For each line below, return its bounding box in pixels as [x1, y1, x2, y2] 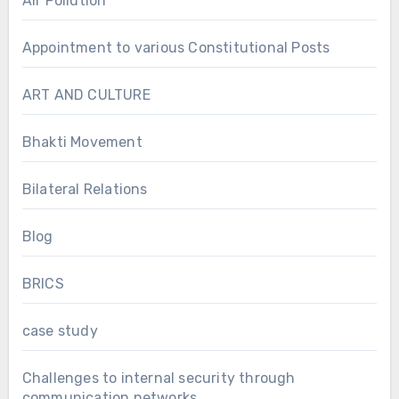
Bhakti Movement [21, 133, 142, 151]
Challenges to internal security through [21, 369, 296, 387]
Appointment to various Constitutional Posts [21, 38, 330, 56]
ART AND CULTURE [21, 85, 151, 103]
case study [21, 322, 98, 339]
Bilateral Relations [21, 180, 148, 198]
